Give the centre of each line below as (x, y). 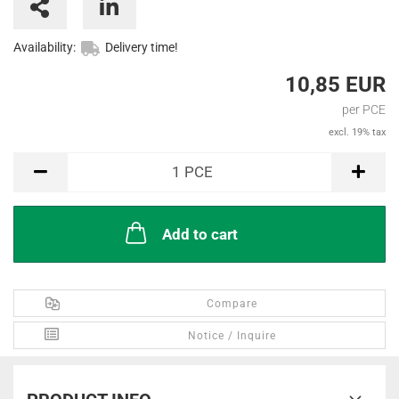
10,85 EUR (335, 85)
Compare (232, 304)
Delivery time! (141, 48)
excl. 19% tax (357, 133)
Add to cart (199, 235)
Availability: (45, 48)
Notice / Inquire (232, 336)
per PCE (364, 110)
